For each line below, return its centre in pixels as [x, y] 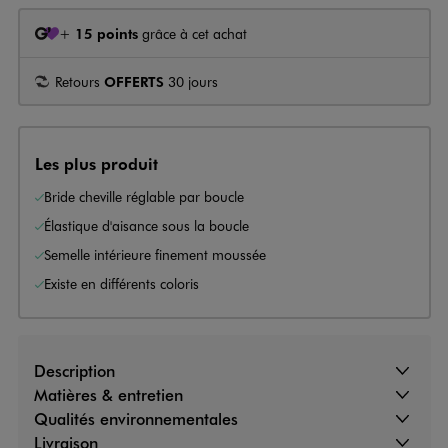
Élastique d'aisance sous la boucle [146, 225]
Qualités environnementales [135, 419]
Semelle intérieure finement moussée [155, 254]
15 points [106, 32]
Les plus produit [96, 163]
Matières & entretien [108, 395]
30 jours [191, 81]
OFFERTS [134, 80]
